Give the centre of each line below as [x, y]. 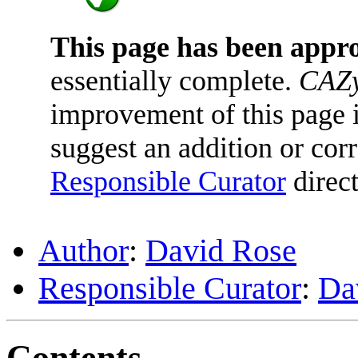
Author [84, 250]
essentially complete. [175, 80]
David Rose [221, 250]
